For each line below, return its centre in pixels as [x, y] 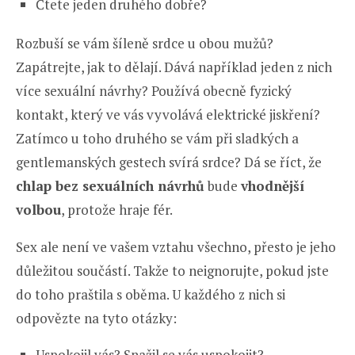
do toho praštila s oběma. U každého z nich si [151, 294]
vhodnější [273, 185]
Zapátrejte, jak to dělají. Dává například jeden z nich [174, 67]
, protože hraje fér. [117, 209]
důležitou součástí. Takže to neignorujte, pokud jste [172, 270]
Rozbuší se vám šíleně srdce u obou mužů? [145, 43]
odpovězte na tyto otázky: [96, 318]
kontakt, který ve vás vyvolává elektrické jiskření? [168, 114]
